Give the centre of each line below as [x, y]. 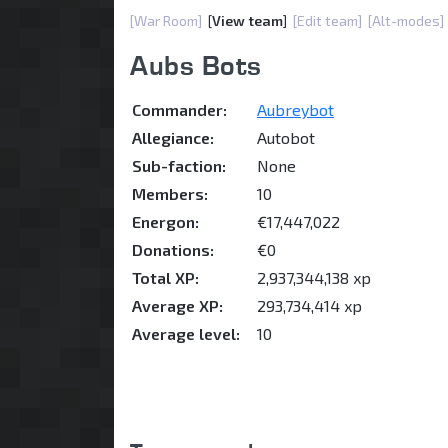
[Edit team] [327, 21]
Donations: [173, 250]
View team [247, 21]
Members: [170, 194]
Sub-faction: [179, 166]
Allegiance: [173, 138]
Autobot [286, 138]
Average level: [186, 334]
